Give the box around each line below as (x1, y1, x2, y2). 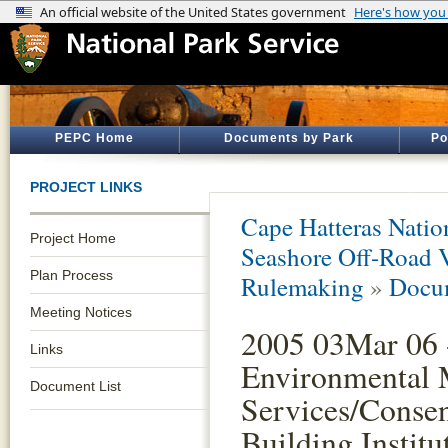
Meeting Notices (30, 304, 132, 320)
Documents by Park (224, 131, 354, 145)
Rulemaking (241, 270, 364, 303)
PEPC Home (54, 131, 134, 145)
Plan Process (30, 267, 113, 283)
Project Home (30, 230, 116, 246)
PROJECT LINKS (30, 179, 142, 195)
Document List (30, 378, 121, 394)
